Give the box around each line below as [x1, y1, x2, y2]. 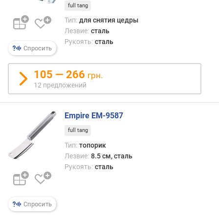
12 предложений [34, 81, 87, 89]
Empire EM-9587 [65, 111, 123, 120]
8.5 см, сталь [90, 152, 132, 160]
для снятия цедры [79, 16, 138, 24]
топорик [79, 141, 106, 149]
